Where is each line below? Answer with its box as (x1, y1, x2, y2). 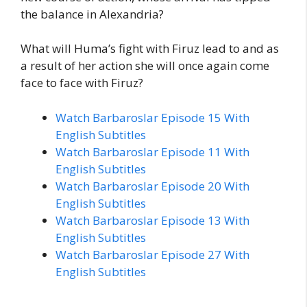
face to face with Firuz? (21, 75, 143, 91)
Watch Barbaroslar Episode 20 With (56, 177, 249, 194)
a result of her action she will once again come (21, 58, 269, 74)
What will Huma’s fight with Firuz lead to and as (21, 40, 279, 57)
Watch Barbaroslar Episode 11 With (56, 143, 249, 160)
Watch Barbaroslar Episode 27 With (56, 246, 249, 262)
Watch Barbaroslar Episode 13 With (56, 212, 249, 228)
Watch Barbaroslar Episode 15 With (56, 109, 249, 125)
